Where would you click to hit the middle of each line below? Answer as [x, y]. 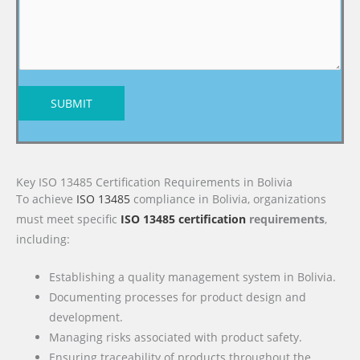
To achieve [46, 199]
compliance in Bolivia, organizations [228, 199]
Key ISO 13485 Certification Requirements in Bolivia [154, 182]
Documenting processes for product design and [178, 297]
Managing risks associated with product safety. [176, 337]
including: [43, 239]
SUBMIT [72, 104]
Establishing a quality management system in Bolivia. [193, 277]
